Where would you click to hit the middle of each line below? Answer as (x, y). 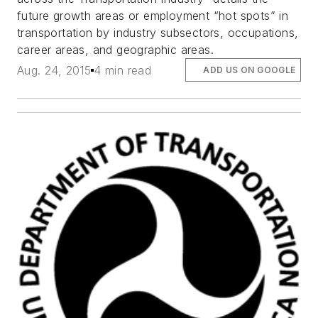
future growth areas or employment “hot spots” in (153, 16)
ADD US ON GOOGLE (250, 70)
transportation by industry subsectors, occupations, (158, 33)
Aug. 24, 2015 (54, 70)
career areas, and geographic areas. (115, 50)
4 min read (123, 70)
